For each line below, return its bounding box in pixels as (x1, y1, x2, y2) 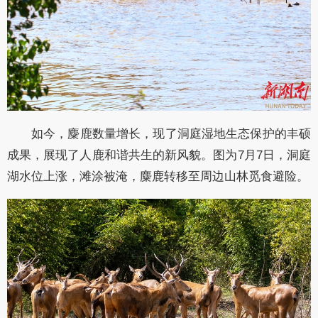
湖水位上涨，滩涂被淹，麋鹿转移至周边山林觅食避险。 (7, 170, 309, 184)
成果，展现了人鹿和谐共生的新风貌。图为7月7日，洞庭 (7, 148, 311, 163)
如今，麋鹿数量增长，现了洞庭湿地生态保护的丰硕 (31, 127, 311, 141)
